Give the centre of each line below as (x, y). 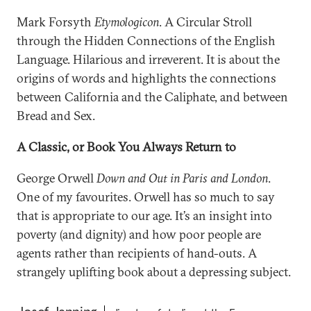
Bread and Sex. (56, 116)
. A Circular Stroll (205, 22)
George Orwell (57, 178)
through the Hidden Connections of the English (146, 41)
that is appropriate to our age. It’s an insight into (144, 216)
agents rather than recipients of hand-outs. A (137, 253)
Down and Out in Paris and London (182, 178)
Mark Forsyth (56, 22)
